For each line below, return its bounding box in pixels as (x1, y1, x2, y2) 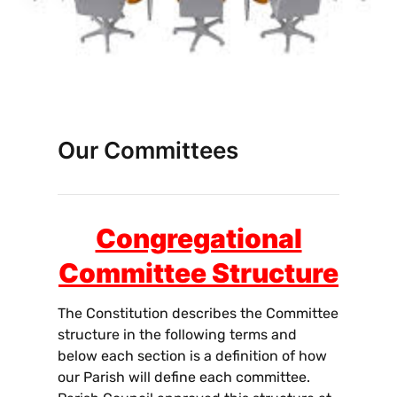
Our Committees (58, 136, 238, 164)
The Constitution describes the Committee (58, 304, 339, 322)
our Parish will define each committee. (58, 368, 310, 385)
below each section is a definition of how (58, 346, 327, 364)
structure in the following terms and (58, 325, 297, 343)
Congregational (95, 222, 302, 254)
